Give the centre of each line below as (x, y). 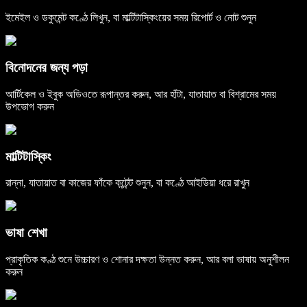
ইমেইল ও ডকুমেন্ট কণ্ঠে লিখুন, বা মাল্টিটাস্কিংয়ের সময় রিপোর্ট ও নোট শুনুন (131, 18)
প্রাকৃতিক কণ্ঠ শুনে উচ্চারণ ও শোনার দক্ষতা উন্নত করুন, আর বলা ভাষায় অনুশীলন (147, 259)
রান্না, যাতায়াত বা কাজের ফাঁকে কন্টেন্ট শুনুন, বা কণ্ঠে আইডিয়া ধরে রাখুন (127, 183)
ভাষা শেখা (26, 232)
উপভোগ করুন (30, 106)
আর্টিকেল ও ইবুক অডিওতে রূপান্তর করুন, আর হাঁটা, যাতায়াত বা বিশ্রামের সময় (141, 94)
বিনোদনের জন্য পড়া (47, 68)
